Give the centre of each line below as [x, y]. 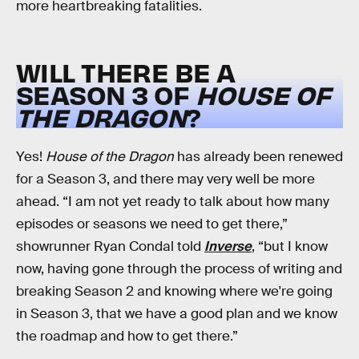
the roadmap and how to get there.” [127, 336]
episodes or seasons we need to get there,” [152, 224]
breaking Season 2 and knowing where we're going [174, 291]
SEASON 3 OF [106, 95]
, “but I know [290, 246]
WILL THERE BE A [126, 72]
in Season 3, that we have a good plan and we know [177, 313]
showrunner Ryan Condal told [110, 246]
